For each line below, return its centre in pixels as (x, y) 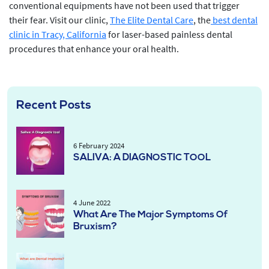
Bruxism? (95, 227)
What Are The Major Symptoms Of (150, 215)
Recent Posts (54, 106)
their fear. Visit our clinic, (59, 20)
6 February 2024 (99, 146)
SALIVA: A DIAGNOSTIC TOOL (142, 158)
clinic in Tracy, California (58, 34)
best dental (234, 20)
